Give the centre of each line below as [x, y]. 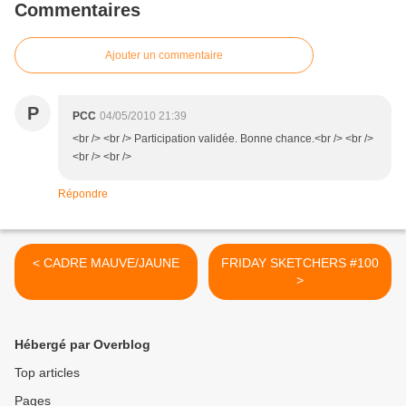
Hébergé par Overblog [82, 345]
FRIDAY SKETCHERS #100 [300, 263]
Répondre [83, 194]
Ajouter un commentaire [164, 56]
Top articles [47, 373]
